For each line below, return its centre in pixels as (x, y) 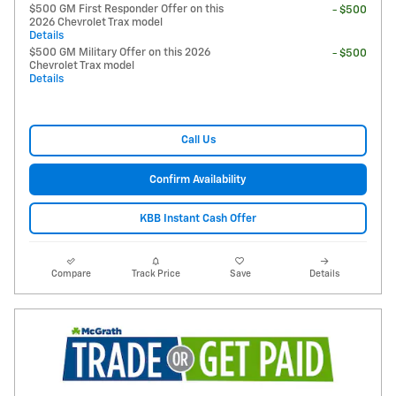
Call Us (198, 141)
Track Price (156, 274)
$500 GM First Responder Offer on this (126, 9)
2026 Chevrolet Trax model (96, 22)
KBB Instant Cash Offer (198, 218)
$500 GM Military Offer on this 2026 (120, 52)
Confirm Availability (198, 179)
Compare (72, 274)
